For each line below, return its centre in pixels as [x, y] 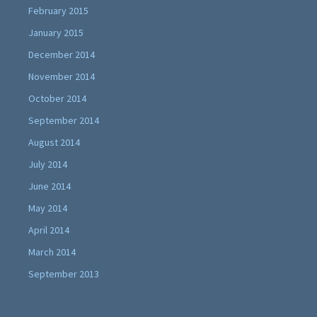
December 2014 [62, 54]
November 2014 [62, 76]
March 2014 [52, 252]
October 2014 [57, 98]
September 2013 [64, 273]
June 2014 [50, 186]
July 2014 [48, 164]
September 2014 [64, 120]
